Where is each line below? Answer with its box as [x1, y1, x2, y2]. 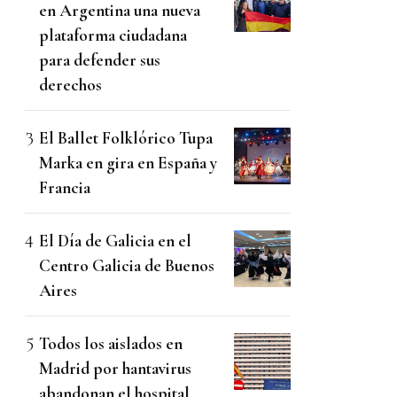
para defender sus [39, 50, 160, 71]
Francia [39, 177, 90, 198]
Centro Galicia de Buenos [39, 255, 214, 276]
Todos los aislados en [39, 333, 183, 354]
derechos [39, 74, 102, 96]
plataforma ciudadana [39, 25, 187, 46]
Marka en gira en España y [39, 152, 217, 174]
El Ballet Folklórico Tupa [39, 128, 213, 149]
